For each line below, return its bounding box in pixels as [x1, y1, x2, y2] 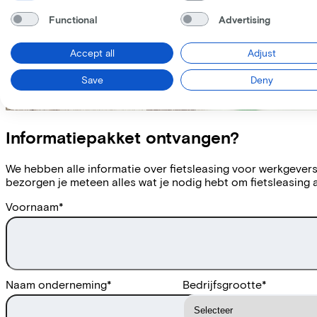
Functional [48, 13, 97, 25]
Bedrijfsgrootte [183, 277, 262, 291]
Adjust [248, 47, 276, 59]
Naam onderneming [6, 277, 107, 291]
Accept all [69, 47, 115, 59]
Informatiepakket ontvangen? [6, 126, 239, 147]
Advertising [218, 13, 270, 25]
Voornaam [6, 199, 59, 213]
